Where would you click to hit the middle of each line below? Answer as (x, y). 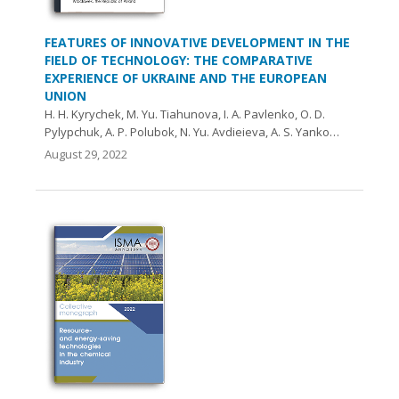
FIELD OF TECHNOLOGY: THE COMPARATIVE (179, 60)
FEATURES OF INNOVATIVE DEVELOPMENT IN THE (197, 42)
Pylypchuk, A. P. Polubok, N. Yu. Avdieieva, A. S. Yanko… (192, 131)
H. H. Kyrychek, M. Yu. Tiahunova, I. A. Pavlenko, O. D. (185, 114)
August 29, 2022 (86, 154)
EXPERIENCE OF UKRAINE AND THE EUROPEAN (186, 77)
